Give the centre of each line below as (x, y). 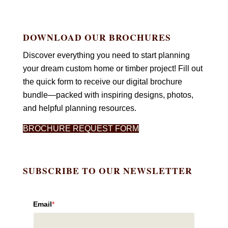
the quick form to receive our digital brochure (103, 82)
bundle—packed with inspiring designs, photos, (108, 95)
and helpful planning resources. (80, 108)
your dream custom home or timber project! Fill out (113, 69)
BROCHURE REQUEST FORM (81, 128)
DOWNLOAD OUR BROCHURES (97, 37)
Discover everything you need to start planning (107, 55)
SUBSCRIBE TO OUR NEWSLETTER (108, 170)
